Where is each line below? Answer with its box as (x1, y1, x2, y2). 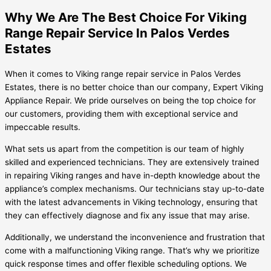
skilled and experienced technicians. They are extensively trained (5, 157, 259, 168)
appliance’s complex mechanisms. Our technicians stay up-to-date (5, 184, 264, 194)
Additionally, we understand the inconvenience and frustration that (5, 232, 265, 242)
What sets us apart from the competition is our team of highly (5, 144, 244, 154)
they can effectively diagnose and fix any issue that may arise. (5, 211, 250, 221)
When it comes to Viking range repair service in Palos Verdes (5, 69, 241, 79)
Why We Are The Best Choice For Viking (5, 10, 247, 25)
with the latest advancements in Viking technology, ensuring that (5, 197, 258, 207)
